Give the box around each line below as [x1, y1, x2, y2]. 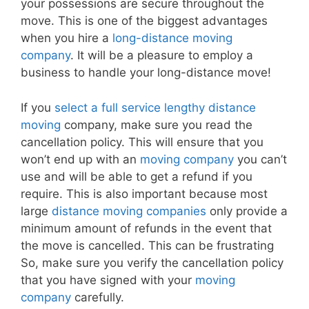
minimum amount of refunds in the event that [21, 221, 272, 235]
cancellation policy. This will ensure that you [21, 134, 263, 149]
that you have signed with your [21, 272, 195, 287]
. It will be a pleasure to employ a [70, 48, 253, 63]
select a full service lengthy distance [54, 100, 256, 114]
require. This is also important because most [21, 186, 268, 201]
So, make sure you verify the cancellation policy [21, 255, 283, 270]
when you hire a [21, 31, 112, 46]
